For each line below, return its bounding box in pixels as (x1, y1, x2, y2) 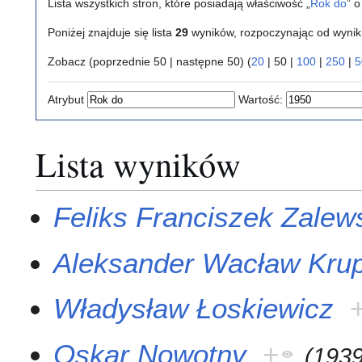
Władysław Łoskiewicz (53, 293, 335, 325)
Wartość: (238, 93, 283, 107)
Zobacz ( (48, 55, 93, 69)
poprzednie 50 (93, 55, 166, 69)
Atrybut (48, 93, 84, 107)
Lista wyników (36, 140, 241, 187)
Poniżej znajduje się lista (48, 26, 175, 40)
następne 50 (176, 55, 240, 69)
